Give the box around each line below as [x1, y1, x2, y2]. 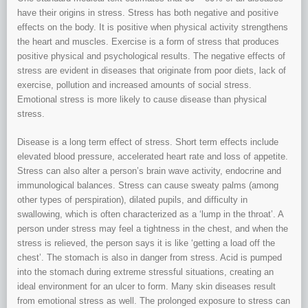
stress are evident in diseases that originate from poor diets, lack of [17, 65, 286, 76]
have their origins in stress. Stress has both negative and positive [17, 8, 278, 19]
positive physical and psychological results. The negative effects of [17, 51, 285, 62]
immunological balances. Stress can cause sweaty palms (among [17, 180, 278, 191]
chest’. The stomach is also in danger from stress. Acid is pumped [17, 252, 282, 263]
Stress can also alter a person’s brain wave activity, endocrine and [17, 166, 281, 177]
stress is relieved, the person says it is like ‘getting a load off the [17, 238, 275, 249]
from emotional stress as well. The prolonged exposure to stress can [17, 296, 290, 307]
